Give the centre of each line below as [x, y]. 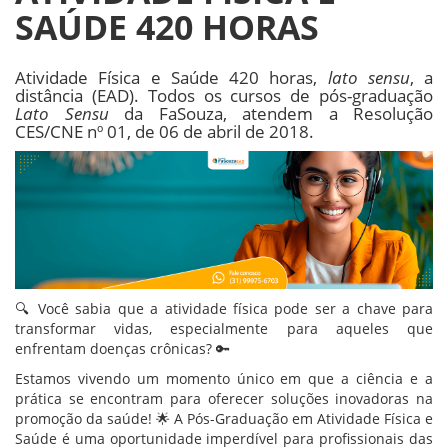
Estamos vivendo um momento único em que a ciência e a [224, 379]
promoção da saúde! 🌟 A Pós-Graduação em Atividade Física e [224, 419]
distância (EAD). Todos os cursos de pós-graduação [224, 95]
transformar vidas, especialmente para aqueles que [224, 329]
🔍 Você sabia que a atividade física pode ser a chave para [224, 309]
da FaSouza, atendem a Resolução [270, 113]
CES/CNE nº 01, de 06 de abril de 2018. [164, 131]
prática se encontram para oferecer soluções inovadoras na [224, 399]
